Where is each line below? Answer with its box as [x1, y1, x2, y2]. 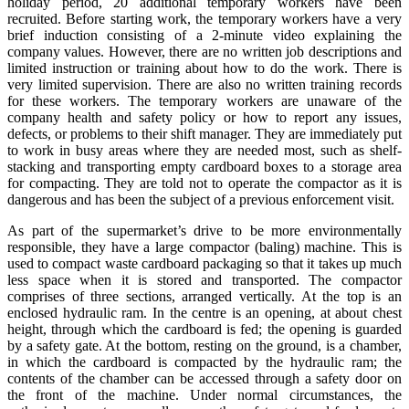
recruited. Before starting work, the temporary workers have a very [7, 11, 402, 27]
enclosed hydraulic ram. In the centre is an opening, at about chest [7, 305, 402, 321]
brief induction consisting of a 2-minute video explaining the [7, 27, 402, 44]
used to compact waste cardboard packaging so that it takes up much [7, 256, 402, 272]
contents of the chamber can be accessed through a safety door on [7, 371, 402, 387]
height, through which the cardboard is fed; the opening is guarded [7, 321, 402, 338]
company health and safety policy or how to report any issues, [7, 110, 402, 126]
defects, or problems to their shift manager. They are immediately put [7, 126, 402, 142]
